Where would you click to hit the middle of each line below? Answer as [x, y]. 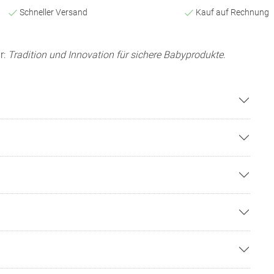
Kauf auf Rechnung [231, 12]
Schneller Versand [52, 12]
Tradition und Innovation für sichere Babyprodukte [116, 54]
